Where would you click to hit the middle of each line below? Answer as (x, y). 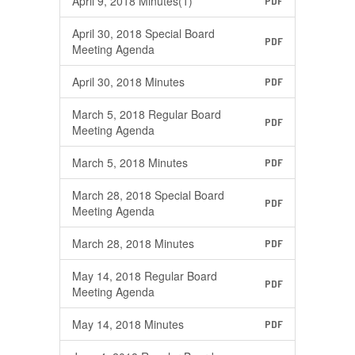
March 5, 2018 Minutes (130, 162)
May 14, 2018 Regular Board (145, 276)
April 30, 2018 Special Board (143, 33)
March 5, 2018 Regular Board (147, 114)
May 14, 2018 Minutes (128, 324)
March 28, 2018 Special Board (148, 195)
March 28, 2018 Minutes (133, 243)
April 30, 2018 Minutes (128, 82)
